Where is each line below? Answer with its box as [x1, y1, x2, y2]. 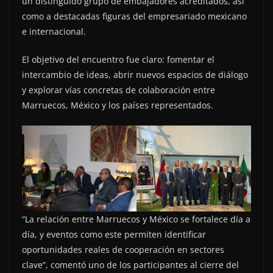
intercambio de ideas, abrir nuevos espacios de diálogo [22, 68, 248, 80]
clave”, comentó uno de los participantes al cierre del [22, 258, 239, 271]
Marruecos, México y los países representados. [22, 99, 213, 111]
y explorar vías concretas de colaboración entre [22, 83, 215, 96]
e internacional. [22, 25, 86, 37]
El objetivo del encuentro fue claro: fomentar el [22, 53, 214, 65]
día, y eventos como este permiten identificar [22, 228, 206, 240]
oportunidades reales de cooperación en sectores [22, 243, 224, 255]
